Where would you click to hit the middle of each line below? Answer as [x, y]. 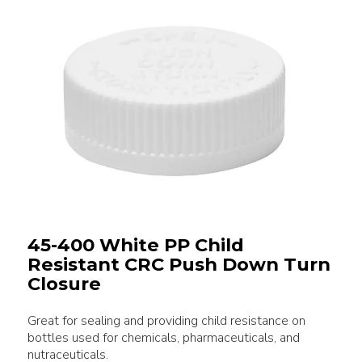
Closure [64, 284]
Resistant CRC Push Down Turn [179, 264]
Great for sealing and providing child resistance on [166, 321]
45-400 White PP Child [135, 245]
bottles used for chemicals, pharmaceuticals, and [163, 338]
